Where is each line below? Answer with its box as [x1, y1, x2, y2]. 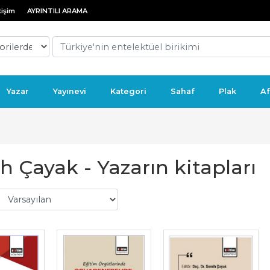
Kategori [110, 87, 146, 96]
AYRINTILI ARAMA [27, 7, 87, 15]
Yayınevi [53, 87, 86, 96]
